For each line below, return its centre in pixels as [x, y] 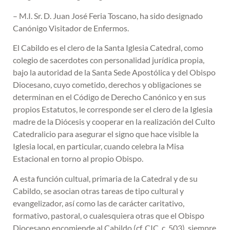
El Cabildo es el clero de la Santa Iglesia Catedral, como [108, 48]
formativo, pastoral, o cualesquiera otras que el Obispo [109, 215]
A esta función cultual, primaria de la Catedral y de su [105, 178]
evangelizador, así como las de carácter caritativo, [99, 203]
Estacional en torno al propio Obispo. [79, 159]
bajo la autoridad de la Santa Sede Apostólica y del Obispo [114, 72]
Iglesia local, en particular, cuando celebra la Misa [98, 146]
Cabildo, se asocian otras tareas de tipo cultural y [98, 190]
